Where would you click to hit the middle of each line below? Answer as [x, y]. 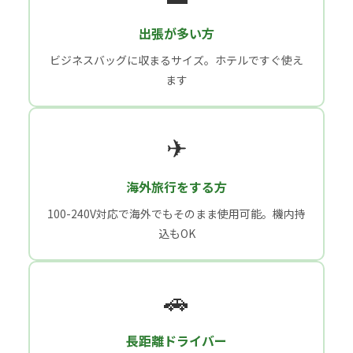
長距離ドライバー [176, 340]
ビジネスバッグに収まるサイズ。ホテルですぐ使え [176, 59]
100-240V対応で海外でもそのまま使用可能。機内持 [176, 213]
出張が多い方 [176, 33]
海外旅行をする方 [176, 186]
